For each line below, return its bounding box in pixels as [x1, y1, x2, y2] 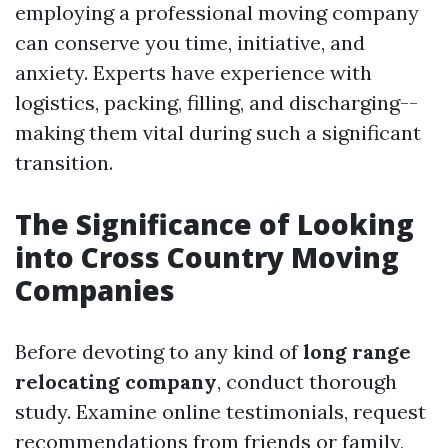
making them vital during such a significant [15, 120, 421, 145]
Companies [15, 271, 175, 309]
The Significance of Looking [15, 205, 414, 243]
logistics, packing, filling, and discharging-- [15, 90, 418, 115]
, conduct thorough [217, 369, 397, 394]
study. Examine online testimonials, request [15, 399, 426, 424]
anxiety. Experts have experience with [15, 60, 372, 85]
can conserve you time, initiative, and [15, 30, 365, 55]
